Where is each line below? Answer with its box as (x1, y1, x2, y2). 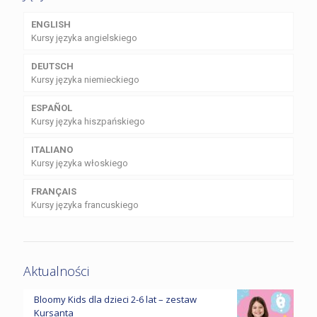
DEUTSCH (31, 60, 74, 71)
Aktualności (23, 262, 89, 279)
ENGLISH (31, 18, 71, 30)
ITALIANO (31, 144, 73, 155)
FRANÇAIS (31, 185, 76, 197)
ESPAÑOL (31, 102, 72, 113)
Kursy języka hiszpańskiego (31, 115, 145, 127)
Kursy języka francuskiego (31, 199, 139, 210)
